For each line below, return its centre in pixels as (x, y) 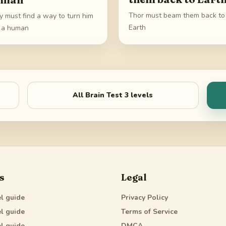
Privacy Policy (145, 197)
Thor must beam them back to (177, 16)
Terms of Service (149, 211)
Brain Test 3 (107, 95)
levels (141, 95)
